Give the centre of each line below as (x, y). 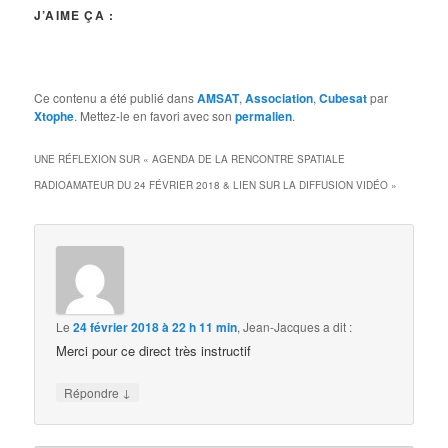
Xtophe (54, 115)
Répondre (93, 393)
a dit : (338, 327)
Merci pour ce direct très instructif (154, 351)
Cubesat (343, 97)
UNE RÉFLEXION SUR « (93, 158)
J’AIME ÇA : (74, 14)
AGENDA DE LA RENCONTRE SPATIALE (249, 158)
